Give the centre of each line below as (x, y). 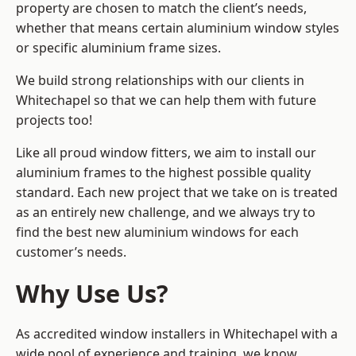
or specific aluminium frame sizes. (118, 48)
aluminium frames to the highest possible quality (163, 173)
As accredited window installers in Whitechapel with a (177, 334)
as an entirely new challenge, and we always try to (166, 213)
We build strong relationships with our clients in (160, 81)
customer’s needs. (71, 252)
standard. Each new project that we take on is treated (177, 193)
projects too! (54, 120)
